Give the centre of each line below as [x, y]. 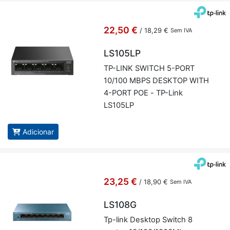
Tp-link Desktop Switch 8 [148, 220]
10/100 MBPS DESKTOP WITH [156, 81]
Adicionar [38, 132]
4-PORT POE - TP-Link [143, 93]
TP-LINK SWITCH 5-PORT [149, 69]
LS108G [120, 205]
